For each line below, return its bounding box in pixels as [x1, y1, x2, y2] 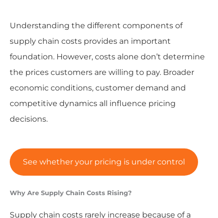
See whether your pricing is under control [22, 157, 185, 167]
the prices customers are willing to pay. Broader [9, 67, 194, 77]
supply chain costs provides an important [9, 36, 171, 46]
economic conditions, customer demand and [9, 83, 186, 92]
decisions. [9, 114, 48, 124]
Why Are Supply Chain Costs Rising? [9, 189, 132, 197]
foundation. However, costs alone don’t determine [9, 52, 205, 61]
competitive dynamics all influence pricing [9, 98, 176, 108]
